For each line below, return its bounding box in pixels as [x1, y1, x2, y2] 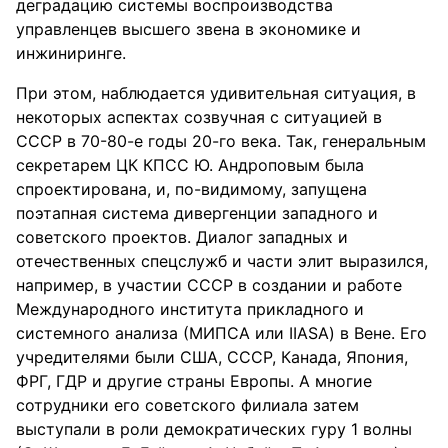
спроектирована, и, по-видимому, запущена [16, 179, 367, 199]
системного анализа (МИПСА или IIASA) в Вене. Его [16, 323, 427, 343]
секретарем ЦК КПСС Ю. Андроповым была [16, 155, 364, 175]
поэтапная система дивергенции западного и [16, 203, 378, 223]
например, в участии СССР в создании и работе [16, 275, 402, 295]
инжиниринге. [16, 43, 126, 63]
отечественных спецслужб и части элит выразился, [16, 251, 428, 271]
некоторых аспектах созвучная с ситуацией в [16, 107, 382, 127]
